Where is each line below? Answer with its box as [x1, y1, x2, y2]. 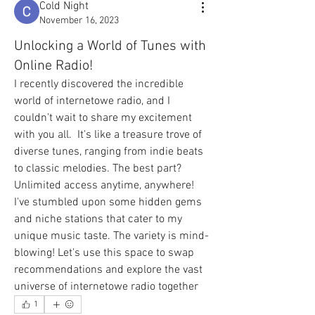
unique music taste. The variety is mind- [14, 229, 209, 243]
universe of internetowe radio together [14, 280, 198, 294]
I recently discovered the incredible [14, 77, 184, 91]
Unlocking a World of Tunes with [14, 38, 206, 55]
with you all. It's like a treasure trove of [14, 128, 202, 142]
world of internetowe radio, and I [14, 94, 170, 108]
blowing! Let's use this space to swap [14, 246, 194, 260]
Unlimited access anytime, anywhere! [14, 179, 194, 193]
